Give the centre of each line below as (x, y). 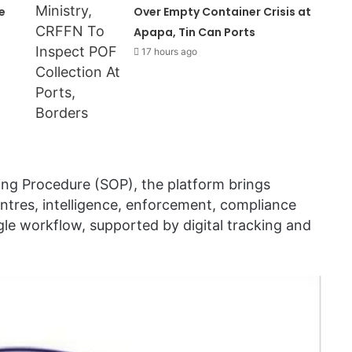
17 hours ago (170, 52)
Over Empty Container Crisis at (223, 12)
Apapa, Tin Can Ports (195, 33)
